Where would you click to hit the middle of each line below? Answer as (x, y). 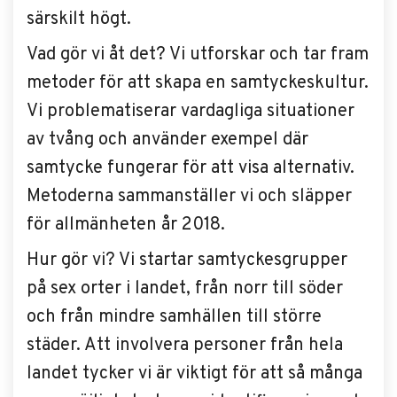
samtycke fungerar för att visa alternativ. (191, 168)
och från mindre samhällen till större (174, 317)
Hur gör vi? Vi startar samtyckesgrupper (187, 261)
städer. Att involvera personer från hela (185, 346)
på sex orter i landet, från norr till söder (185, 289)
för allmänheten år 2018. (128, 225)
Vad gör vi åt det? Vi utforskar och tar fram (198, 55)
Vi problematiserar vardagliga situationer (191, 112)
